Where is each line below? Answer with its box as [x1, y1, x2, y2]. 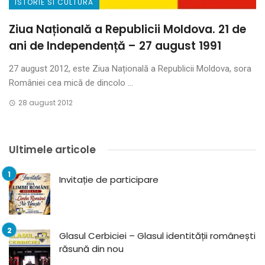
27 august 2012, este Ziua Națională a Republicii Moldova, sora [9, 63, 251, 75]
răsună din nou [59, 243, 124, 256]
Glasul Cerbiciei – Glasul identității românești [59, 230, 256, 243]
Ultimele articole [9, 143, 96, 157]
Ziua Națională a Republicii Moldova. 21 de [9, 21, 246, 38]
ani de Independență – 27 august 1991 [9, 38, 221, 54]
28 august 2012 [18, 98, 73, 108]
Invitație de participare [59, 173, 159, 186]
